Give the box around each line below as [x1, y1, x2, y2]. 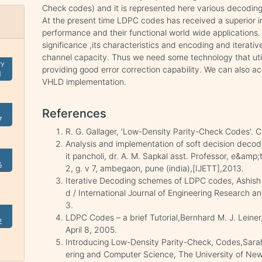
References [42, 106, 107, 120]
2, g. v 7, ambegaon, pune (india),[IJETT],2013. [65, 163, 244, 173]
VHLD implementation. [42, 77, 127, 87]
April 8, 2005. [65, 225, 118, 235]
